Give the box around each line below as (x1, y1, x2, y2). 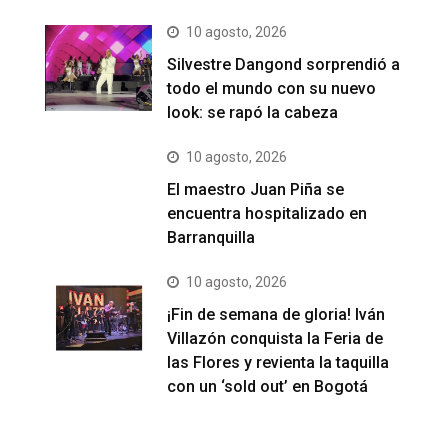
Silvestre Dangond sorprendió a (167, 54, 401, 74)
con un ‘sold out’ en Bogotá (167, 376, 369, 396)
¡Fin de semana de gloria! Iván (167, 304, 386, 324)
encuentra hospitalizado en (167, 203, 368, 223)
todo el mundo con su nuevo (167, 78, 377, 98)
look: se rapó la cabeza (167, 102, 339, 122)
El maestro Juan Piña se (167, 179, 345, 199)
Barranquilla (167, 227, 256, 247)
